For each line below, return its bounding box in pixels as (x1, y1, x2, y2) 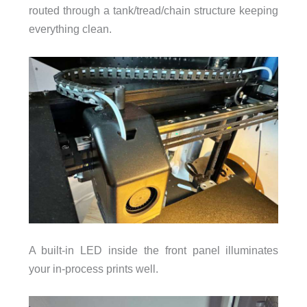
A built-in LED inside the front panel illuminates (28, 244, 279, 256)
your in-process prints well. (28, 262, 158, 275)
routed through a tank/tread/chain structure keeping (28, 4, 279, 17)
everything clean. (28, 23, 112, 36)
